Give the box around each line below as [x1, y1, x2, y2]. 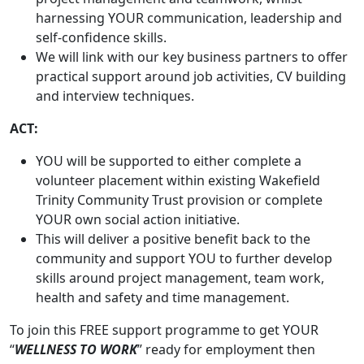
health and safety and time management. [36, 288, 289, 306]
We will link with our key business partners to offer [36, 48, 348, 66]
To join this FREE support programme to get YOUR [10, 321, 318, 339]
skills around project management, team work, [36, 269, 324, 287]
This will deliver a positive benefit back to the [36, 230, 310, 248]
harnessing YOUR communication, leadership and [36, 9, 342, 27]
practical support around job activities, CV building [36, 67, 346, 85]
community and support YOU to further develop [36, 249, 332, 267]
